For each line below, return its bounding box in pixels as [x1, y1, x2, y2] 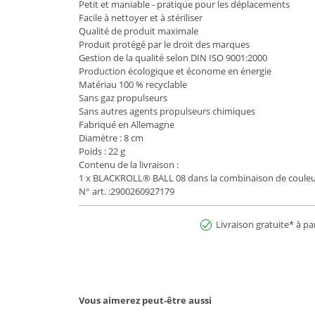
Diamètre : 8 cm [79, 131, 143, 144]
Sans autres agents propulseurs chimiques [79, 104, 255, 117]
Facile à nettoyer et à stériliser [79, 11, 202, 24]
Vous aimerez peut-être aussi [79, 293, 212, 307]
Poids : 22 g [79, 144, 125, 157]
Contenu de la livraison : [79, 157, 179, 171]
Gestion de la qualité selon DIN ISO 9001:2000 [79, 51, 267, 64]
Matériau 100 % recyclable [79, 77, 187, 91]
